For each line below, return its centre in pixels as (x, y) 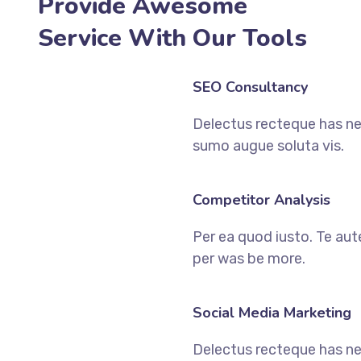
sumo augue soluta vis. (268, 146)
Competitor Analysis (261, 200)
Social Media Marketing (272, 313)
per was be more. (249, 259)
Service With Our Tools (173, 38)
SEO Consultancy (250, 87)
